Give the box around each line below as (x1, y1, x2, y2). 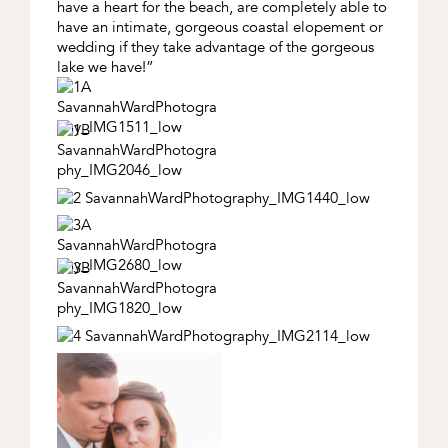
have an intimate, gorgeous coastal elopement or (56, 17, 383, 38)
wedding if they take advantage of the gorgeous (56, 37, 374, 58)
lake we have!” (56, 57, 154, 78)
